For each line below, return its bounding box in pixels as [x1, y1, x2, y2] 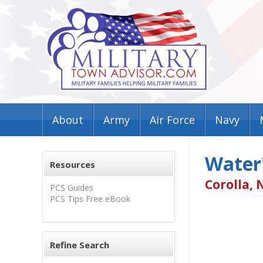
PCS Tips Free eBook [50, 193, 130, 204]
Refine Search [50, 239, 109, 251]
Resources [50, 159, 95, 170]
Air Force [150, 113, 195, 127]
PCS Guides [50, 182, 93, 193]
